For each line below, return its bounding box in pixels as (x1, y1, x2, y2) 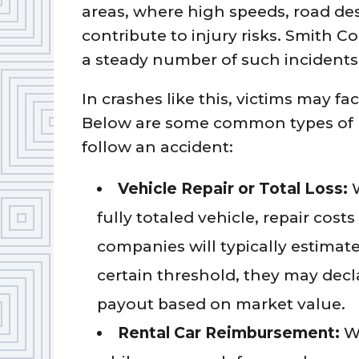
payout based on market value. (97, 294, 346, 313)
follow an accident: (82, 137, 234, 156)
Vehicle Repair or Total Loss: (118, 179, 353, 198)
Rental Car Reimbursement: (118, 323, 345, 342)
